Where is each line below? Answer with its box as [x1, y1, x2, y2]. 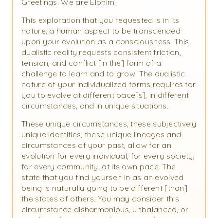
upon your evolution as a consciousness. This [21, 36, 189, 47]
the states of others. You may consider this [21, 194, 179, 204]
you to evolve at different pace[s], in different [21, 90, 189, 100]
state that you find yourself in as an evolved [21, 172, 184, 182]
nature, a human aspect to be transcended [21, 26, 181, 36]
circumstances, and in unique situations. [21, 101, 168, 111]
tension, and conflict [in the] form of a [21, 58, 162, 68]
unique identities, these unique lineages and [21, 129, 182, 140]
